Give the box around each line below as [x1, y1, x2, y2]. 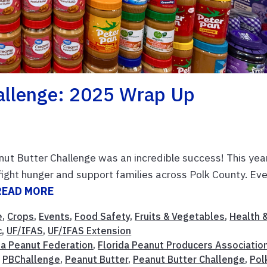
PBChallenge [2, 253, 61, 265]
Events [39, 210, 70, 222]
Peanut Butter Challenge [133, 253, 246, 265]
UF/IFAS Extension [48, 224, 132, 237]
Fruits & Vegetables [135, 210, 225, 222]
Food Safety [74, 210, 131, 222]
